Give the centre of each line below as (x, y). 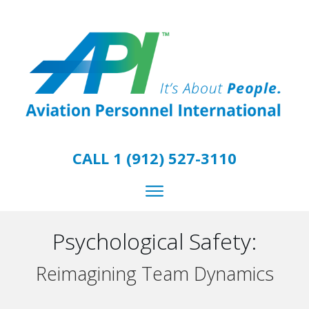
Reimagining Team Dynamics (154, 273)
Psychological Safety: (154, 241)
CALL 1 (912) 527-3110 (154, 158)
